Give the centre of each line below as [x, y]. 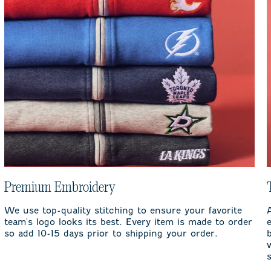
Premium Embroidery [59, 188]
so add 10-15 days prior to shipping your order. [111, 234]
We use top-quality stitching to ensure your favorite [123, 211]
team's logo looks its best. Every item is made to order [128, 222]
